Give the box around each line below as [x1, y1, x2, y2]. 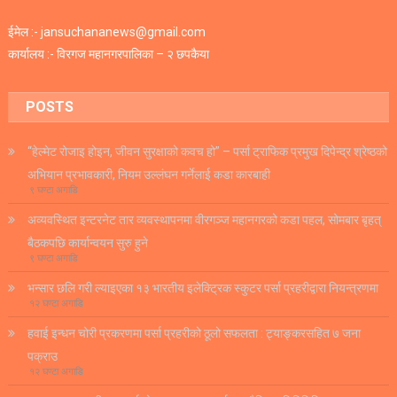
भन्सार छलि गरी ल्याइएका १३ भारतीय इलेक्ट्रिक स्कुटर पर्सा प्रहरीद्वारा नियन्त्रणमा [27, 281, 379, 296]
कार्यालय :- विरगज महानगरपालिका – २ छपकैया [8, 47, 210, 62]
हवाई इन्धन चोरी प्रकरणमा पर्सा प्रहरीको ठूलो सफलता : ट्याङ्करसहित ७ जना [27, 326, 362, 341]
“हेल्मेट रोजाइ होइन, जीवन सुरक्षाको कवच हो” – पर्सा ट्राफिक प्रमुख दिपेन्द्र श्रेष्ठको [27, 144, 388, 160]
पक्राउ [27, 349, 58, 364]
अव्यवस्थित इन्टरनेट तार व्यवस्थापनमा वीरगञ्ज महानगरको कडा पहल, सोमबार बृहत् [27, 213, 382, 228]
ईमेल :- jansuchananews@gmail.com [8, 25, 206, 40]
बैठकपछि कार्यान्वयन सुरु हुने [27, 236, 149, 251]
